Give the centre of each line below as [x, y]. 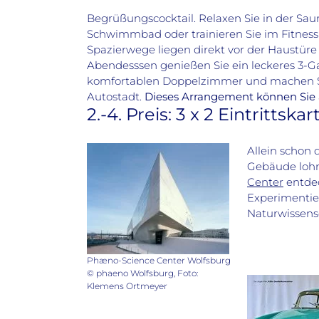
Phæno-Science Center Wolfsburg [159, 261]
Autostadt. [116, 96]
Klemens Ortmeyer [127, 286]
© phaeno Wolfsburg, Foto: [142, 273]
